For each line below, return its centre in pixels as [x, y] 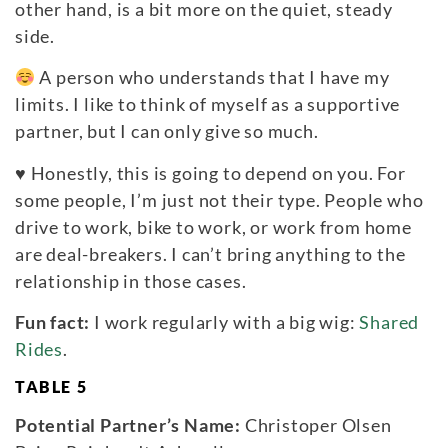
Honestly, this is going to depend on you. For [218, 172]
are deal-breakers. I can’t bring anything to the [210, 253]
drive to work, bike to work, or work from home [213, 226]
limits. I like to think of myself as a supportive [208, 104]
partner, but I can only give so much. [167, 131]
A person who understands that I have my [212, 77]
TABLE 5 [51, 387]
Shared [389, 322]
